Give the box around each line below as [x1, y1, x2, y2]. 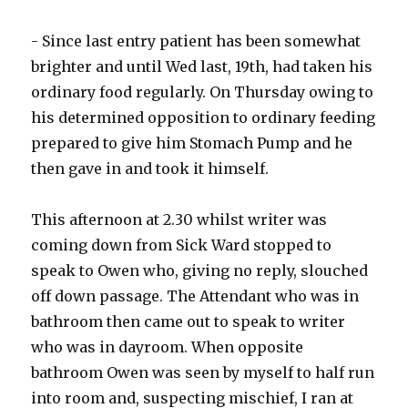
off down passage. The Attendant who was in [31, 287, 360, 306]
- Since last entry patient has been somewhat [31, 32, 362, 51]
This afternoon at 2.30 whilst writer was [31, 210, 328, 229]
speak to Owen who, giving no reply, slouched [31, 261, 369, 280]
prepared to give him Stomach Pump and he [31, 134, 353, 153]
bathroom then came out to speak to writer [31, 312, 346, 331]
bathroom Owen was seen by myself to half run [31, 363, 375, 382]
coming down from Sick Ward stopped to [31, 236, 332, 255]
